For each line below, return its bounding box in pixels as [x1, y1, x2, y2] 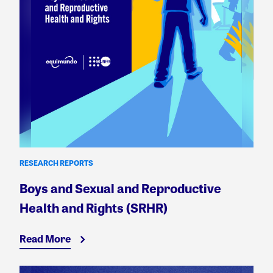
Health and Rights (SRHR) [19, 199, 168, 217]
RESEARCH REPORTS [19, 157, 93, 169]
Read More [19, 232, 71, 246]
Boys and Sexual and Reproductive [19, 179, 221, 197]
